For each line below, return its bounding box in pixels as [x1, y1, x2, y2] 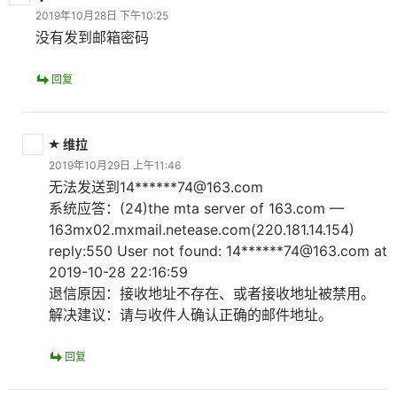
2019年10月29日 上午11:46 [49, 159, 181, 172]
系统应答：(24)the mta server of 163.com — [49, 199, 344, 217]
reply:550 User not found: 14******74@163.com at [49, 242, 387, 260]
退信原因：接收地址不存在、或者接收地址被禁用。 [49, 284, 375, 302]
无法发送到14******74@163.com [49, 178, 263, 196]
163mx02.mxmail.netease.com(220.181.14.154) [49, 221, 354, 238]
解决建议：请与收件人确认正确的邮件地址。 [49, 306, 332, 323]
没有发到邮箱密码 [35, 28, 149, 46]
